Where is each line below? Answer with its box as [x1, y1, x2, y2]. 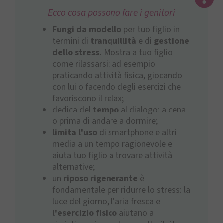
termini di [52, 34, 90, 47]
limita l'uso [52, 126, 97, 139]
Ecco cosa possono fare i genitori [48, 5, 175, 20]
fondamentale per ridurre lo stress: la [52, 183, 190, 196]
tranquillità [90, 34, 136, 47]
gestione [154, 34, 189, 47]
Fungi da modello [52, 23, 121, 36]
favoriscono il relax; [52, 92, 124, 105]
